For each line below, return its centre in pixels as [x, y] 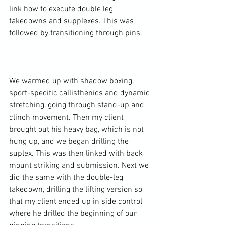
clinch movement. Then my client [67, 118]
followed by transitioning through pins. [76, 33]
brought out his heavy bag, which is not [77, 130]
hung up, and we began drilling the [70, 142]
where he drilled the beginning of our [74, 214]
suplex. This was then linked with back [77, 154]
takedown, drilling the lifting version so [77, 190]
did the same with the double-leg [67, 178]
